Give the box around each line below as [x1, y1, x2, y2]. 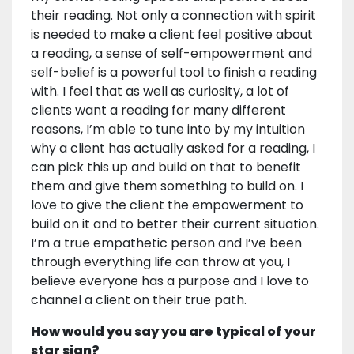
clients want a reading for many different [31, 101, 286, 120]
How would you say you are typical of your [31, 322, 316, 341]
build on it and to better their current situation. [31, 215, 319, 234]
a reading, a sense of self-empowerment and [31, 44, 312, 63]
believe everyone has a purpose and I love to [31, 272, 309, 291]
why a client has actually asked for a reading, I [31, 139, 315, 158]
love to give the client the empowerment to [31, 196, 303, 215]
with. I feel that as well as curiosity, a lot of [31, 82, 289, 101]
